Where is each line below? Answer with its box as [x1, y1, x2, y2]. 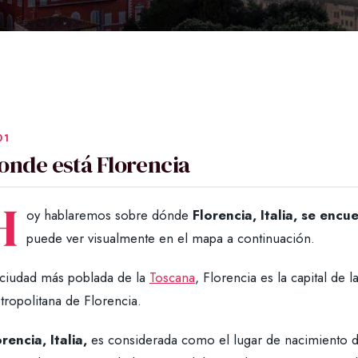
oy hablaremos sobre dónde [26, 205, 193, 225]
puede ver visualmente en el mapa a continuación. [26, 229, 315, 249]
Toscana [149, 268, 195, 288]
